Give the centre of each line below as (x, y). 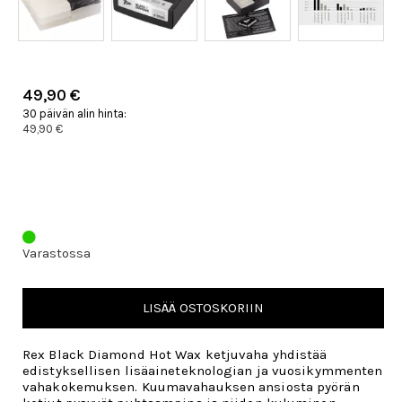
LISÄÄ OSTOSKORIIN (203, 308)
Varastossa (57, 253)
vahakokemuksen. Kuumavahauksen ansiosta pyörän (191, 387)
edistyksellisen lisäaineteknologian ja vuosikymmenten (203, 371)
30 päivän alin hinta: (74, 114)
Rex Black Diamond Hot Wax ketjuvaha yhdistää (175, 354)
